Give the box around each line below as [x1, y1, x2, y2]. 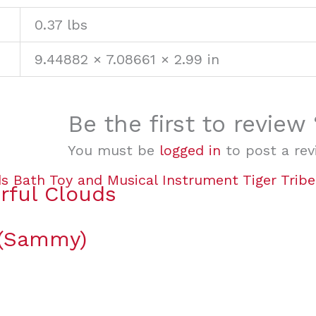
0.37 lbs [35, 16, 87, 34]
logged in [159, 142, 221, 159]
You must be [68, 142, 159, 159]
